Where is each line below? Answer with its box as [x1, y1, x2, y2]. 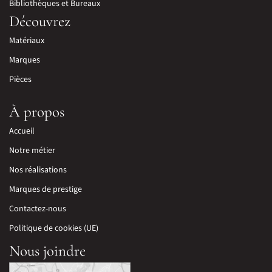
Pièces [9, 73, 32, 86]
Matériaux [9, 34, 44, 47]
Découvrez [9, 12, 70, 30]
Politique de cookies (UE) [9, 222, 98, 234]
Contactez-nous [9, 202, 66, 215]
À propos [9, 102, 64, 121]
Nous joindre [9, 241, 86, 260]
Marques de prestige [9, 183, 82, 195]
